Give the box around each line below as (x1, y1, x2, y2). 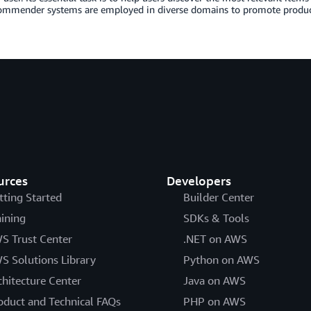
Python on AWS (183, 253, 260, 267)
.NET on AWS (183, 232, 247, 246)
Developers (166, 173, 231, 188)
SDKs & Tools (183, 211, 249, 225)
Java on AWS (183, 274, 246, 287)
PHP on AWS (183, 294, 246, 308)
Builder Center (183, 190, 254, 204)
